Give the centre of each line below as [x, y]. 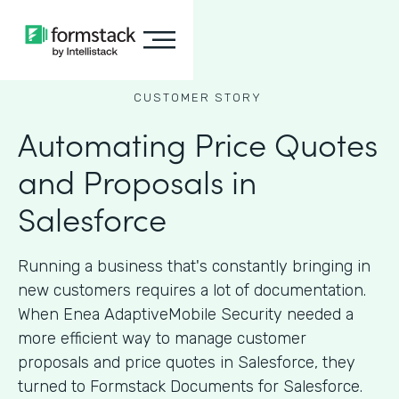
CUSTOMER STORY [197, 98]
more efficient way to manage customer [162, 338]
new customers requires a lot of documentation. [192, 290]
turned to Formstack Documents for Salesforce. [190, 387]
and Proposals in [137, 180]
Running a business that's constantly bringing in [194, 266]
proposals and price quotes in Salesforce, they [187, 362]
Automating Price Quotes [198, 143]
